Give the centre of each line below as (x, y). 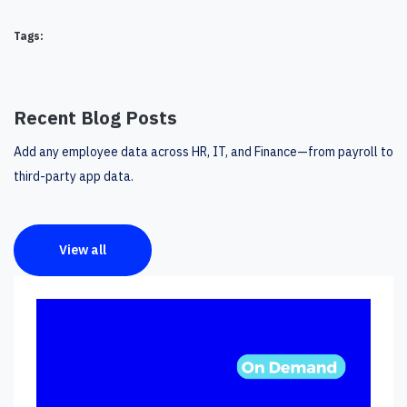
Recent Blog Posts (95, 117)
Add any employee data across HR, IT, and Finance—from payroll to (203, 151)
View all (83, 249)
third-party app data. (74, 176)
